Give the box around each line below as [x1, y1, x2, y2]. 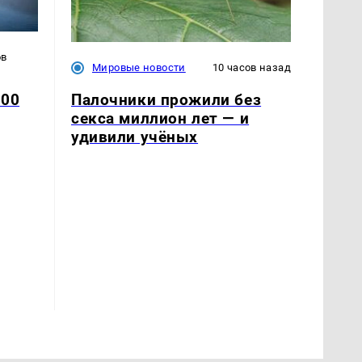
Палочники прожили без [71, 90, 262, 109]
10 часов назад [212, 61, 291, 74]
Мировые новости [92, 61, 186, 74]
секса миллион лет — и [71, 108, 250, 128]
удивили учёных [71, 127, 199, 146]
